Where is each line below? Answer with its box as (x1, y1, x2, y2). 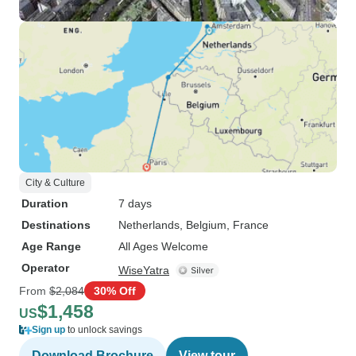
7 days (118, 197, 152, 210)
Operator (21, 261, 69, 274)
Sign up (32, 324, 65, 335)
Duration (21, 197, 68, 210)
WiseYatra (118, 264, 169, 277)
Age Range (21, 240, 81, 253)
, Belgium (180, 219, 226, 231)
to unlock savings (65, 324, 142, 335)
